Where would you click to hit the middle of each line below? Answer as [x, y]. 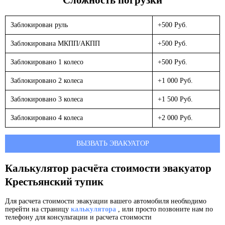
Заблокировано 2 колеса [47, 81]
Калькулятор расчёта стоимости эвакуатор [108, 168]
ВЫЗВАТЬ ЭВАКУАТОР [113, 144]
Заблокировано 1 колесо [47, 62]
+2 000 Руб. [175, 118]
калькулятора [93, 209]
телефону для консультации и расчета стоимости [78, 217]
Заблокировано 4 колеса [47, 118]
